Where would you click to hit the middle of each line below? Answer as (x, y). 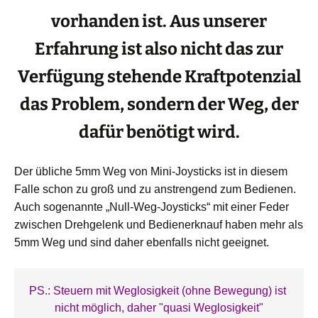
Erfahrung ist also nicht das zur (159, 49)
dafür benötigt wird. (159, 132)
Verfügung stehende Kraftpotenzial (159, 77)
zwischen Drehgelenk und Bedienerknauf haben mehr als (159, 225)
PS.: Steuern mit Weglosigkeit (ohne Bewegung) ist (158, 291)
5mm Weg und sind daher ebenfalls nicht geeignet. (142, 242)
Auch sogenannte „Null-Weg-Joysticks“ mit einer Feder (152, 207)
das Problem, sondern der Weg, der (159, 104)
